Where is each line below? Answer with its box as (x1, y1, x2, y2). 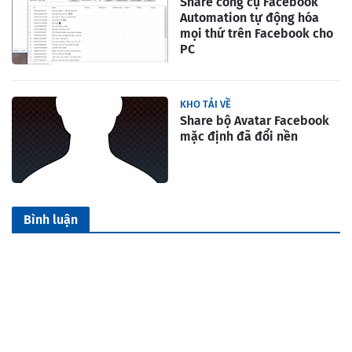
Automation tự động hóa (180, 10, 319, 26)
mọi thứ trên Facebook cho (180, 26, 333, 42)
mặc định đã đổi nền (180, 129, 298, 145)
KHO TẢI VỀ (180, 98, 231, 111)
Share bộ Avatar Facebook (180, 113, 329, 129)
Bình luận (24, 212, 78, 228)
